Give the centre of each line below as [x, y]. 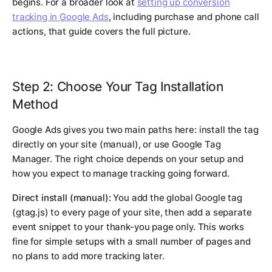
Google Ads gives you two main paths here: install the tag [135, 130]
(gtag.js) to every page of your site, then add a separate [132, 212]
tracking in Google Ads [60, 17]
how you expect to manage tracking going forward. [121, 174]
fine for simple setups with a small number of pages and [131, 242]
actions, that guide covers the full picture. [101, 32]
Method [35, 104]
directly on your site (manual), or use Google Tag [117, 144]
